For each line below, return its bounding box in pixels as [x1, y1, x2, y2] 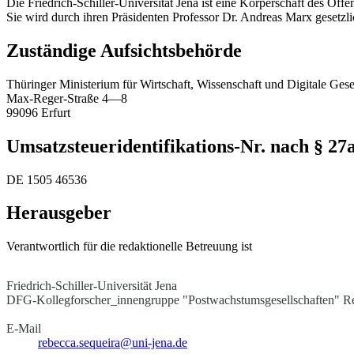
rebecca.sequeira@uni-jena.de [38, 336, 187, 350]
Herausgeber [6, 202, 111, 224]
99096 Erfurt [6, 105, 70, 119]
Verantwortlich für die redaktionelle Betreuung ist [6, 239, 252, 254]
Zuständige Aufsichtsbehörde [6, 40, 242, 61]
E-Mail [6, 322, 41, 336]
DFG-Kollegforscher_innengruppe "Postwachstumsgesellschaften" [6, 293, 343, 307]
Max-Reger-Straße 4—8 [6, 91, 127, 105]
